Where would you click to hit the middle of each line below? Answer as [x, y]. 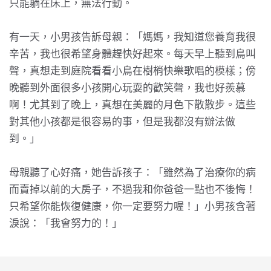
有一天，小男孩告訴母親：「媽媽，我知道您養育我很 [132, 37]
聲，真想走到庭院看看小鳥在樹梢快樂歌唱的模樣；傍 [132, 71]
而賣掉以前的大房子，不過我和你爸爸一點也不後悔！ [132, 190]
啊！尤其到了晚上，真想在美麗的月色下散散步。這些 [132, 105]
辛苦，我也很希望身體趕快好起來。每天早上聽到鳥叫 [132, 54]
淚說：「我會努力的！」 [66, 224]
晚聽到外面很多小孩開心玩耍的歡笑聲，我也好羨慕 [127, 88]
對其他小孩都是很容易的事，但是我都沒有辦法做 [122, 122]
